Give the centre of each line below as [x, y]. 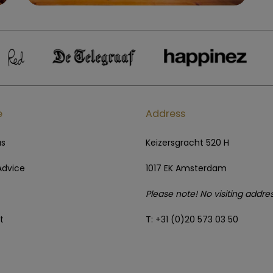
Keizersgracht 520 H [187, 142]
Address [165, 113]
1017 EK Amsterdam [186, 168]
